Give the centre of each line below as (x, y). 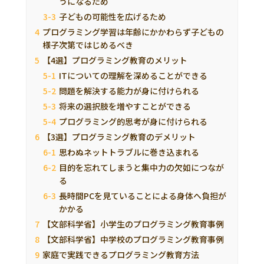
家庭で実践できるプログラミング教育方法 (121, 254)
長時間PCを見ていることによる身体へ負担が (143, 195)
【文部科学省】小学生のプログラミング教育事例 (133, 224)
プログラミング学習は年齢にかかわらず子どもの (133, 32)
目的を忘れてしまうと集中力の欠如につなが (142, 167)
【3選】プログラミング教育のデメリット (119, 136)
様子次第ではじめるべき (88, 44)
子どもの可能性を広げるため (113, 16)
